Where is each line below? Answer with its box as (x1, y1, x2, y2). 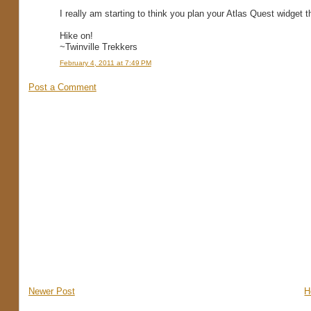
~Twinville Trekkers (59, 42, 137, 53)
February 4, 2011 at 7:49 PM (59, 58, 151, 67)
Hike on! (59, 31, 93, 42)
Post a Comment (28, 81, 96, 92)
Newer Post (28, 285, 75, 296)
